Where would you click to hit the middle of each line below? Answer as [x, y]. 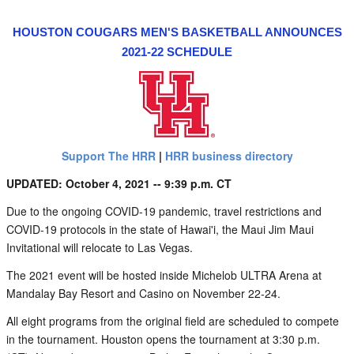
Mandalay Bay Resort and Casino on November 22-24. [143, 293]
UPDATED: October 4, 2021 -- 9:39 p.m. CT [119, 183]
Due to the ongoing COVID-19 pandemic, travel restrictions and [164, 211]
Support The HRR [108, 156]
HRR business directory [229, 156]
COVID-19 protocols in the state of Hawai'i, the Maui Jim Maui [160, 229]
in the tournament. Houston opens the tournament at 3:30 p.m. [163, 339]
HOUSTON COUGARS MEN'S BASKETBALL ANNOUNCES [177, 32]
